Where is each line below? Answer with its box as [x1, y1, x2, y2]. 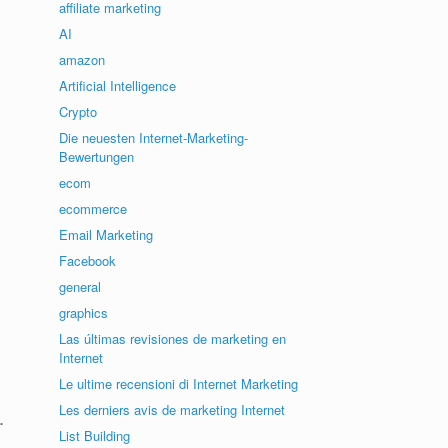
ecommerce [59, 199, 128, 218]
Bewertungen [59, 147, 135, 166]
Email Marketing [59, 225, 154, 244]
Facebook [59, 251, 117, 270]
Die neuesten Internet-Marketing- [59, 128, 249, 147]
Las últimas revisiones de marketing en [59, 329, 287, 348]
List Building [59, 426, 131, 445]
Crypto [59, 102, 98, 121]
